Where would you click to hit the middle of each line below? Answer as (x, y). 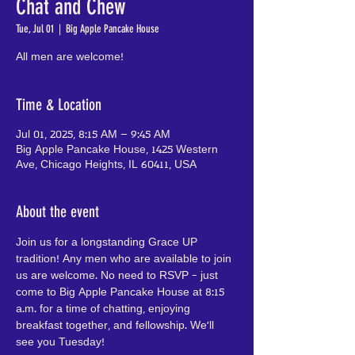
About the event (57, 212)
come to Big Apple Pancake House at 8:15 (122, 293)
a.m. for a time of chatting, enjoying (105, 309)
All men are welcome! (70, 57)
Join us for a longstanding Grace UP (108, 243)
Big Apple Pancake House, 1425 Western (117, 150)
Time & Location (59, 105)
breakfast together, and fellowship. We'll (116, 326)
